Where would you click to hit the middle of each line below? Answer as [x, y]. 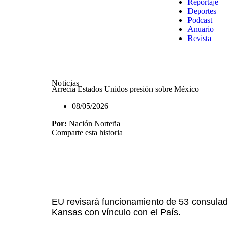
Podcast [200, 20]
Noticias [66, 83]
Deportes [202, 11]
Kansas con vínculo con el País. [116, 212]
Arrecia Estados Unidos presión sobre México [125, 89]
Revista [199, 38]
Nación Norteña [93, 123]
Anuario [201, 29]
